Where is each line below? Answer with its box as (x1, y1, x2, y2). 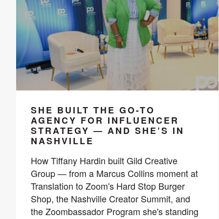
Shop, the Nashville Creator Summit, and (30, 192, 190, 205)
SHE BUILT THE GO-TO (30, 103, 155, 116)
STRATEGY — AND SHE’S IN (30, 124, 184, 137)
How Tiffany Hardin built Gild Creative (30, 153, 177, 167)
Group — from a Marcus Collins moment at (30, 166, 198, 179)
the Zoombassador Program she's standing (30, 204, 198, 218)
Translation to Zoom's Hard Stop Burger (30, 179, 185, 192)
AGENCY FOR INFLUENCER (30, 113, 179, 127)
